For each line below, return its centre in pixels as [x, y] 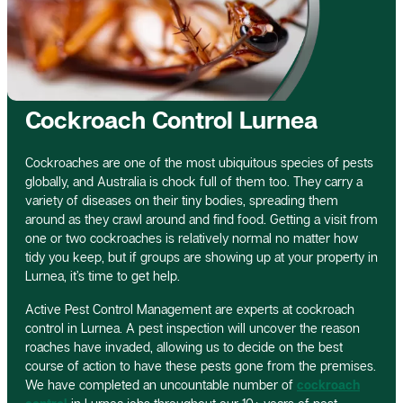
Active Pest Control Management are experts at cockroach [190, 309]
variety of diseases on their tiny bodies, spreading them [182, 200]
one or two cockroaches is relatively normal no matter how [192, 237]
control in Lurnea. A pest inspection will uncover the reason [193, 327]
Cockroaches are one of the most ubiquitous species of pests [199, 162]
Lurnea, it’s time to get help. [103, 275]
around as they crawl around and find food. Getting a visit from [201, 219]
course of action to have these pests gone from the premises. [201, 365]
